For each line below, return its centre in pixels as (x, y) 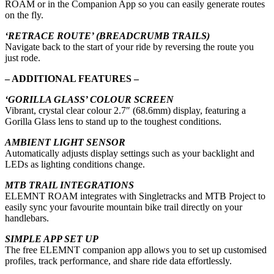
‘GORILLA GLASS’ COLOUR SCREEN (89, 100)
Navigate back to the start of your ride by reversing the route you (129, 47)
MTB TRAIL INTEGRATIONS (69, 185)
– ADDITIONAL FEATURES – (72, 79)
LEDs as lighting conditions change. (75, 165)
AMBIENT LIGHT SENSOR (65, 143)
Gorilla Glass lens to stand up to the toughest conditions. (113, 122)
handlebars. (27, 218)
